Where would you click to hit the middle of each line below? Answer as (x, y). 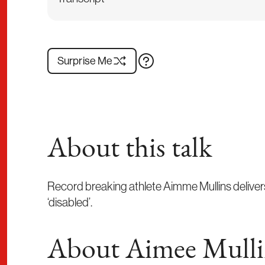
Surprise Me (85, 61)
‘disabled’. (70, 202)
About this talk (130, 150)
